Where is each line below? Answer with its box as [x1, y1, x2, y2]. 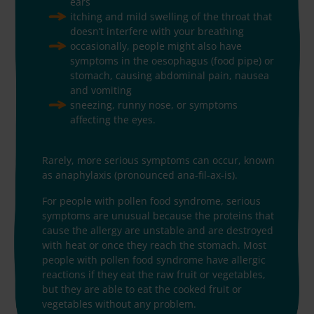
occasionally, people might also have [70, 39, 242, 53]
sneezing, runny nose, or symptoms [70, 97, 238, 111]
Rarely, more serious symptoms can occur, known [42, 153, 275, 167]
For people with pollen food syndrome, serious [42, 193, 261, 207]
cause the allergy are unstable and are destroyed [42, 223, 273, 237]
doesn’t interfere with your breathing [70, 24, 244, 38]
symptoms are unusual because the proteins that [42, 208, 274, 222]
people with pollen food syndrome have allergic [42, 252, 266, 266]
